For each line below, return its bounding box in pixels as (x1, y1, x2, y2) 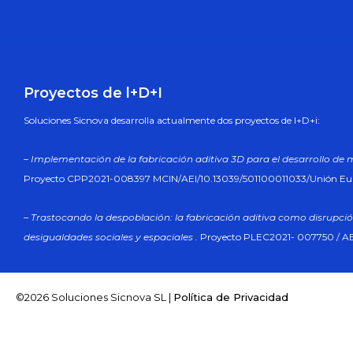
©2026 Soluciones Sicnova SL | (16, 291, 173, 304)
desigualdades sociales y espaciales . (24, 230, 198, 243)
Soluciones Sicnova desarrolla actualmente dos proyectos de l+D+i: (24, 113, 320, 126)
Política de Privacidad (173, 291, 288, 304)
